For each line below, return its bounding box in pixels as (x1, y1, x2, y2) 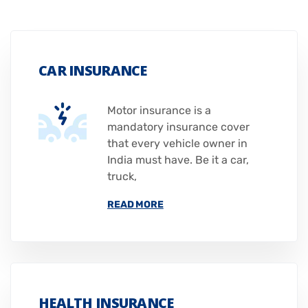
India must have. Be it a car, (107, 153, 249, 167)
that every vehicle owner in (107, 137, 247, 151)
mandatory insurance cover (107, 120, 250, 134)
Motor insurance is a (107, 104, 211, 118)
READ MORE (107, 199, 164, 211)
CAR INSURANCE (38, 61, 147, 80)
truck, (107, 170, 137, 184)
